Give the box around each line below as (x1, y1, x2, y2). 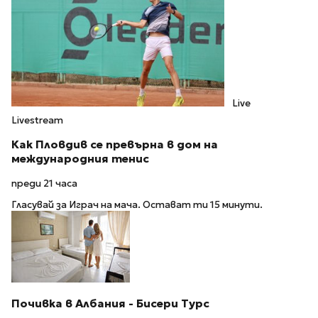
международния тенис (11, 152, 149, 166)
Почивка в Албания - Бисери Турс (11, 297, 209, 311)
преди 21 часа (11, 177, 77, 190)
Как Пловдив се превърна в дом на (11, 138, 218, 152)
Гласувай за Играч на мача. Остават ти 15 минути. (11, 199, 263, 212)
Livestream (11, 114, 63, 127)
